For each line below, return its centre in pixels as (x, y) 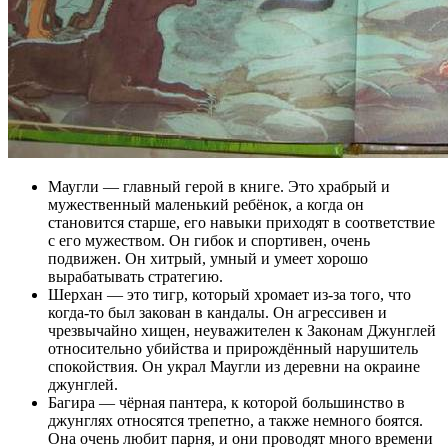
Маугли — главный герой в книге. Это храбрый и (219, 187)
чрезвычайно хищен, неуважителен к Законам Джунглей (242, 331)
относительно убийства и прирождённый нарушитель (233, 349)
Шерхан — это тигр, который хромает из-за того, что (229, 295)
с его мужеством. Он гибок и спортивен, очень (209, 241)
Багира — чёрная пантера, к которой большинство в (226, 403)
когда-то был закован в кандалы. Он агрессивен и (217, 313)
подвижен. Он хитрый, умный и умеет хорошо (208, 259)
